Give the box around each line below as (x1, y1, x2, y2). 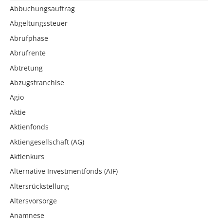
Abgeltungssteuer (10, 18, 68, 28)
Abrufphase (10, 33, 48, 43)
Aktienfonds (10, 122, 49, 132)
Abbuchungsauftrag (10, 3, 75, 13)
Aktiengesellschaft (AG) (10, 137, 84, 146)
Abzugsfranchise (10, 77, 64, 87)
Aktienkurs (10, 151, 44, 161)
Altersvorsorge (10, 196, 57, 206)
